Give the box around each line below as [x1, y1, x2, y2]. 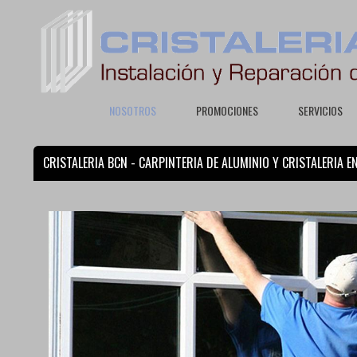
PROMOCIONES [196, 102, 258, 119]
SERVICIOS [298, 102, 343, 119]
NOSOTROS [109, 102, 156, 119]
